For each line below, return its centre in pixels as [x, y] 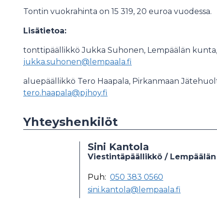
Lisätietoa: [46, 31]
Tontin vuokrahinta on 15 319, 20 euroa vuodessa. [118, 11]
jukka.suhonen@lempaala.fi [77, 62]
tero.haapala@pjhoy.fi [65, 93]
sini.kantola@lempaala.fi [134, 190]
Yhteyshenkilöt [70, 122]
